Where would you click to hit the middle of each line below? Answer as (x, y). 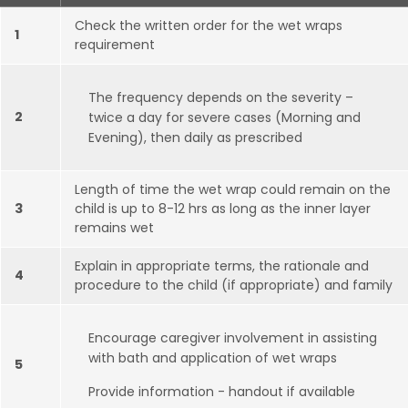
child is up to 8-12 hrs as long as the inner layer (223, 209)
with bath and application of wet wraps (213, 358)
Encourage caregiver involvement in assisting (233, 338)
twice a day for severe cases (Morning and (224, 117)
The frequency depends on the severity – (221, 97)
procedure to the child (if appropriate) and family (234, 285)
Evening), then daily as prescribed (195, 138)
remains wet (114, 228)
